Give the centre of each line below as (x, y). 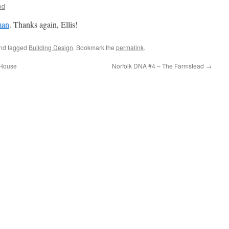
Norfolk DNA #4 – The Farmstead (159, 66)
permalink (130, 47)
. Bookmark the (95, 47)
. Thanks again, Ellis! (43, 24)
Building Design (51, 47)
